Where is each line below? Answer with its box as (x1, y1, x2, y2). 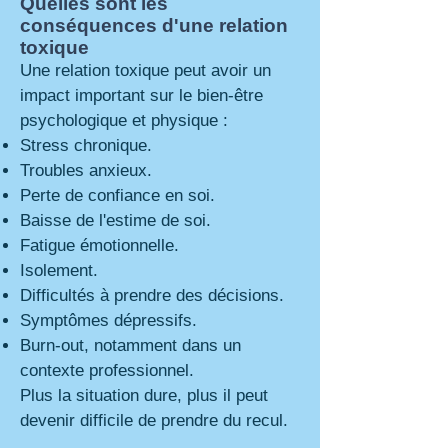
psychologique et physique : (20, 111, 228, 130)
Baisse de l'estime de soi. (20, 211, 211, 230)
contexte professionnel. (20, 361, 194, 380)
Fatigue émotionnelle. (20, 236, 179, 255)
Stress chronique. (20, 136, 152, 155)
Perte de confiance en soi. (20, 186, 215, 205)
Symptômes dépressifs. (20, 311, 197, 330)
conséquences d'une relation (20, 15, 288, 36)
